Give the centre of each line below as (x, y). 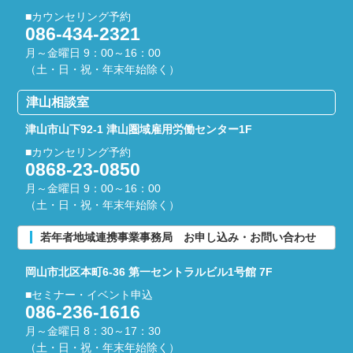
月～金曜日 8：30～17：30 (93, 331)
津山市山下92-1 (66, 129)
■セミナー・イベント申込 (89, 294)
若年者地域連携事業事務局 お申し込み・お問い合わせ (184, 237)
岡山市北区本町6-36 (77, 271)
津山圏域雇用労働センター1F (180, 129)
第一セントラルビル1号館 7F (201, 271)
